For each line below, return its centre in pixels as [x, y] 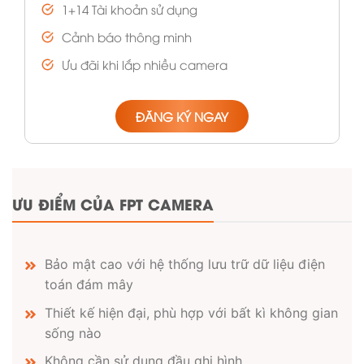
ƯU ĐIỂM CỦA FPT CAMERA [113, 203]
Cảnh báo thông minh [127, 36]
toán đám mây [89, 285]
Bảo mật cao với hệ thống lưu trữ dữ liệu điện [185, 264]
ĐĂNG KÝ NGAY [182, 116]
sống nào [73, 333]
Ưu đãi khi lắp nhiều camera [145, 64]
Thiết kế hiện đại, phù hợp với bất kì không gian [191, 312]
